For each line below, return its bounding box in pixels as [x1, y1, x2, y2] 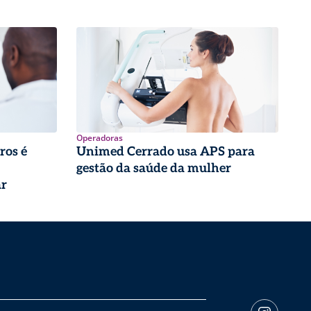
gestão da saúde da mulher [76, 160, 231, 176]
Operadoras [76, 131, 123, 144]
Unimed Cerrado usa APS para [76, 144, 255, 159]
